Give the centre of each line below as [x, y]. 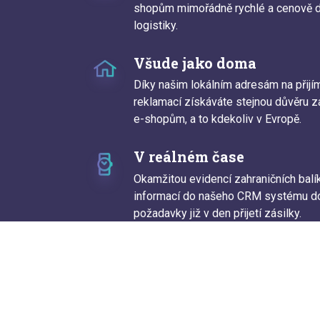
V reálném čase [189, 157]
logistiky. [156, 25]
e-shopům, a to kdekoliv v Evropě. [217, 119]
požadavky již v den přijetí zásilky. [217, 214]
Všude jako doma [195, 62]
